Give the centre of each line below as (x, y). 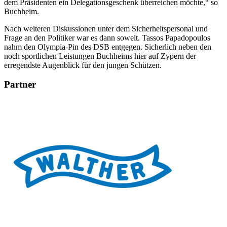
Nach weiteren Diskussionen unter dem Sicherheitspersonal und (106, 28)
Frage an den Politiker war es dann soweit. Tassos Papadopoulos (107, 37)
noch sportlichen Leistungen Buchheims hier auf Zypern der (100, 56)
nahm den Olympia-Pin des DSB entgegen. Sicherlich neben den (108, 47)
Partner (20, 85)
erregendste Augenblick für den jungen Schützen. (83, 65)
